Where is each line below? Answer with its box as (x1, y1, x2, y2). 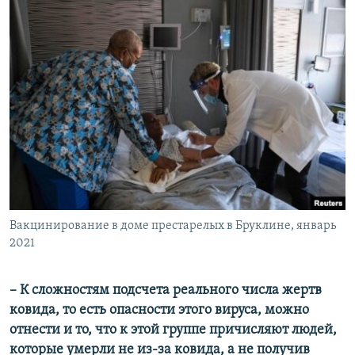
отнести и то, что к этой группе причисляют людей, (10, 323, 337, 338)
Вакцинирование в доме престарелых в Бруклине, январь (10, 219, 336, 233)
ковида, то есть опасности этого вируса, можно (10, 303, 309, 319)
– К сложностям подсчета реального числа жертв (10, 283, 322, 299)
